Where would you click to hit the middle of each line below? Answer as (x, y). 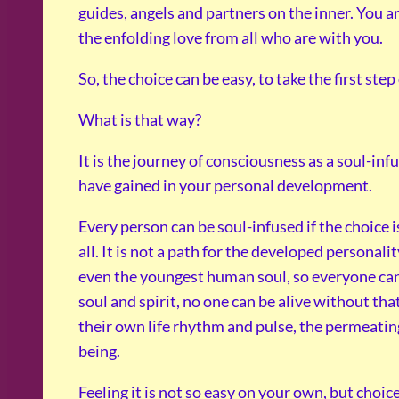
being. (99, 351)
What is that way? (140, 120)
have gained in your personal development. (225, 186)
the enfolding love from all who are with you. (231, 38)
